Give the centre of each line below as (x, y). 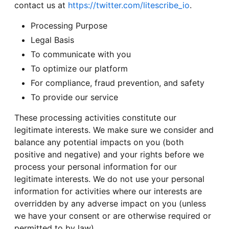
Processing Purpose (69, 26)
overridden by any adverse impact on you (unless (110, 204)
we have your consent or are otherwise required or (113, 216)
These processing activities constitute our (95, 118)
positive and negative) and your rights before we (109, 155)
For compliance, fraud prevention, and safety (118, 83)
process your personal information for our (96, 167)
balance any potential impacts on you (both (99, 142)
